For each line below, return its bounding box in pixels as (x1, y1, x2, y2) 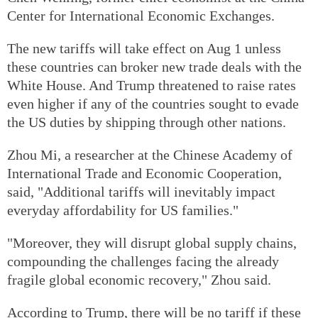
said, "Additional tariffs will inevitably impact (7, 183, 275, 199)
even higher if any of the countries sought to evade (7, 95, 299, 111)
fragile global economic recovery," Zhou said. (7, 271, 271, 287)
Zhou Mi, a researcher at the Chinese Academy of (7, 146, 292, 163)
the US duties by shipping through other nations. (7, 114, 286, 130)
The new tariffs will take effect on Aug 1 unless (7, 40, 281, 56)
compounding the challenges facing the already (7, 253, 279, 269)
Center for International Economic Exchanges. (7, 7, 275, 23)
